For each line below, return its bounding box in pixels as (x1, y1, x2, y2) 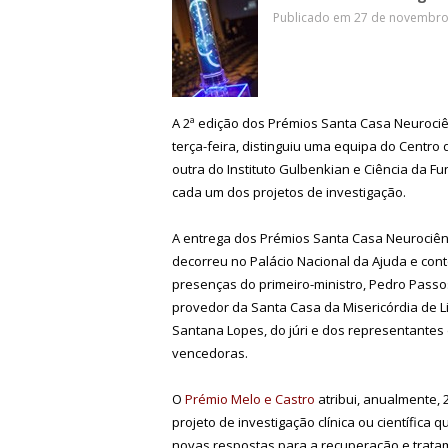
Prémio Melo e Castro (185, 389, 315, 408)
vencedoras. (172, 343, 248, 362)
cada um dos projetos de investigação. (172, 182, 406, 201)
